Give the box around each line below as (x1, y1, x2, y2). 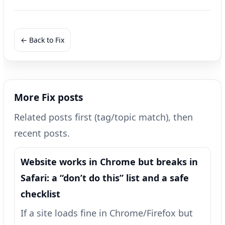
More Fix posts (14, 90, 83, 104)
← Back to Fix (21, 35, 64, 45)
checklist (21, 187, 60, 200)
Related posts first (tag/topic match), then (14, 110, 193, 123)
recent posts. (14, 127, 70, 139)
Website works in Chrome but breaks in (21, 155, 198, 168)
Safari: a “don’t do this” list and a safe (21, 171, 189, 184)
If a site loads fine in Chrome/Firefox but (21, 206, 193, 219)
